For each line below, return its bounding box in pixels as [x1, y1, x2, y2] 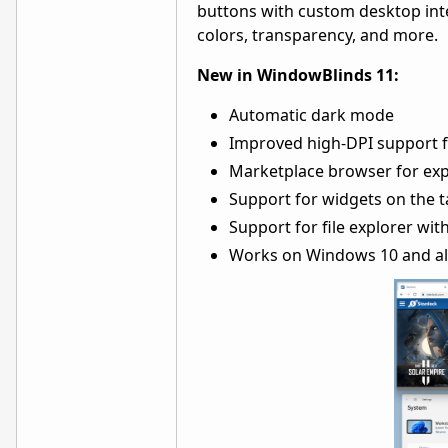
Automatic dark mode [229, 104, 394, 126]
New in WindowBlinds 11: [197, 64, 399, 86]
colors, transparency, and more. [197, 24, 438, 46]
